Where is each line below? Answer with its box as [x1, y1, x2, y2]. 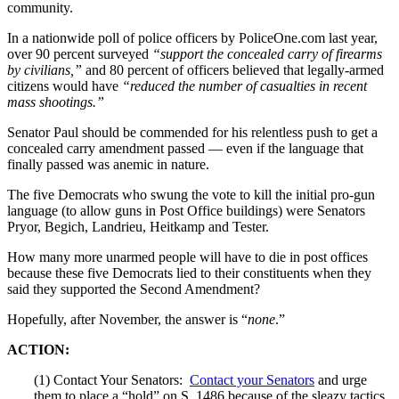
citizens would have [7, 77, 122, 94]
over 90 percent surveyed [7, 45, 149, 61]
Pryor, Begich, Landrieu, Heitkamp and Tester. [7, 218, 269, 234]
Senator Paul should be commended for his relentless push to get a [7, 124, 378, 140]
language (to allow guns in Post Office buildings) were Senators [7, 202, 365, 218]
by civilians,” [7, 61, 82, 77]
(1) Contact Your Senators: [34, 371, 190, 387]
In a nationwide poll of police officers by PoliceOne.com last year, [7, 29, 378, 45]
